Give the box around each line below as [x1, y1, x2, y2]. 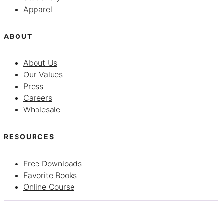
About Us [23, 58, 57, 68]
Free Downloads [23, 158, 82, 168]
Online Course [23, 182, 74, 192]
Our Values [23, 70, 63, 80]
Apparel [23, 4, 52, 15]
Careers [23, 93, 52, 103]
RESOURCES [4, 132, 54, 141]
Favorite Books [23, 170, 77, 180]
